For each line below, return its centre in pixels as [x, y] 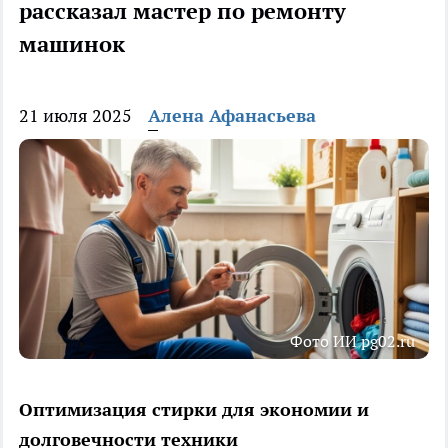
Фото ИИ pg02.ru [352, 341]
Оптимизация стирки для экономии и [194, 410]
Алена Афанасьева [232, 116]
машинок [72, 44]
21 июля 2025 [75, 116]
